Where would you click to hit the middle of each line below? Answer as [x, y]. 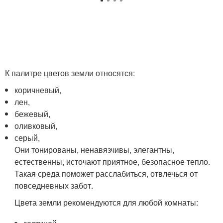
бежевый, [33, 113]
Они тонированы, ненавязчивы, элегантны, [95, 149]
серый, [27, 137]
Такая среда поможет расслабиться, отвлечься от [106, 173]
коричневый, [38, 90]
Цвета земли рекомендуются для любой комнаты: [107, 202]
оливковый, [36, 125]
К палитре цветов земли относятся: [70, 73]
